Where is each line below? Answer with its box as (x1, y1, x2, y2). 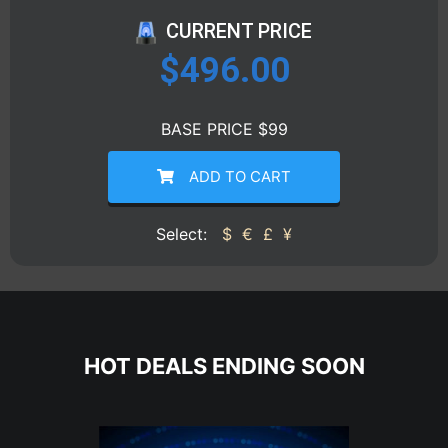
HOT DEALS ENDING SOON (83, 353, 365, 380)
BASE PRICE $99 (160, 118, 288, 139)
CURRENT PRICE (166, 19, 312, 44)
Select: (156, 224, 212, 245)
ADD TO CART (188, 166, 291, 186)
